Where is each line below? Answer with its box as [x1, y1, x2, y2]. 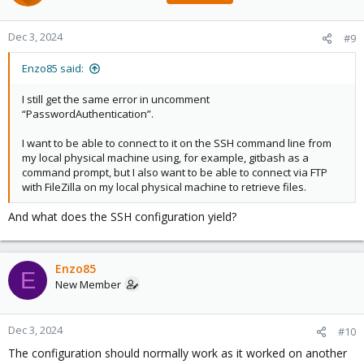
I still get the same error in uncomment [22, 92, 210, 106]
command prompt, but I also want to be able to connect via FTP [22, 165, 327, 180]
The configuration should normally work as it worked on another [8, 345, 347, 361]
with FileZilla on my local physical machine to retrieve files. [22, 180, 306, 194]
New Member [55, 277, 121, 292]
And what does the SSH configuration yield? [8, 209, 236, 224]
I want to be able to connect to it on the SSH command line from [22, 136, 331, 150]
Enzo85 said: [22, 61, 84, 76]
